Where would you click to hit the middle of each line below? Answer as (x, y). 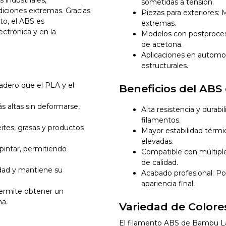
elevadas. (157, 141)
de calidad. (159, 162)
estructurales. (164, 66)
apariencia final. (168, 183)
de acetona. (162, 45)
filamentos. (161, 120)
